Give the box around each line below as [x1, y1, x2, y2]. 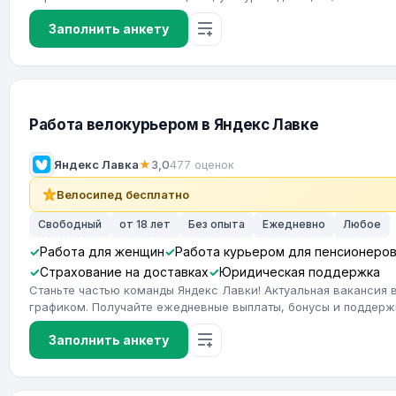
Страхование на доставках [40, 264, 209, 279]
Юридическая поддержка [219, 264, 380, 279]
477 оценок [170, 157, 234, 171]
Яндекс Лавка [54, 157, 139, 171]
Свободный [38, 217, 102, 231]
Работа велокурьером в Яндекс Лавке [29, 116, 319, 133]
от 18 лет [119, 217, 171, 231]
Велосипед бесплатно [57, 187, 189, 202]
